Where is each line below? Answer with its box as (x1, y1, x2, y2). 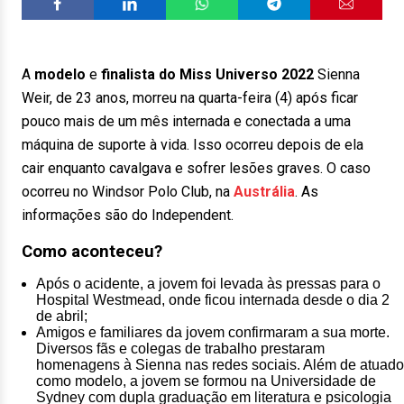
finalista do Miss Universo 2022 (101, 66, 314, 83)
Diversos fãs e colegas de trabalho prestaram (36, 341, 325, 356)
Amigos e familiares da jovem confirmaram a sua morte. (36, 325, 390, 340)
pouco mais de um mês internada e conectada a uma (22, 113, 351, 130)
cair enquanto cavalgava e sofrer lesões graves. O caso (22, 160, 371, 177)
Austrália (234, 183, 295, 200)
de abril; (36, 308, 87, 324)
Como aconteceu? (22, 242, 162, 262)
